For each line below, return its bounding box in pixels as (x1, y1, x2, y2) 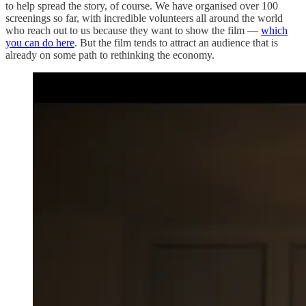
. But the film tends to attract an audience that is (74, 36, 278, 48)
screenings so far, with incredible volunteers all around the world (5, 12, 283, 24)
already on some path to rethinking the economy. (5, 48, 214, 61)
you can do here (5, 36, 74, 48)
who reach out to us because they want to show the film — (5, 24, 261, 36)
